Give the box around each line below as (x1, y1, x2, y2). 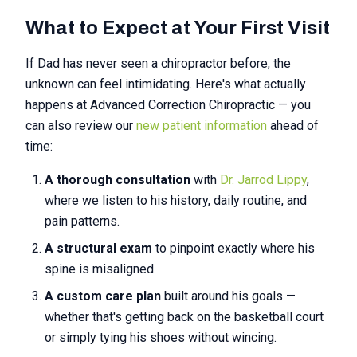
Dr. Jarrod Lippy (220, 172, 307, 187)
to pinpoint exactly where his (152, 241, 315, 256)
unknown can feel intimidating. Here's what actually (25, 76, 306, 92)
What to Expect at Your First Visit (25, 18, 330, 38)
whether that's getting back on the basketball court (45, 309, 324, 324)
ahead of (267, 118, 319, 133)
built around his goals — (161, 288, 296, 304)
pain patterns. (45, 214, 120, 229)
